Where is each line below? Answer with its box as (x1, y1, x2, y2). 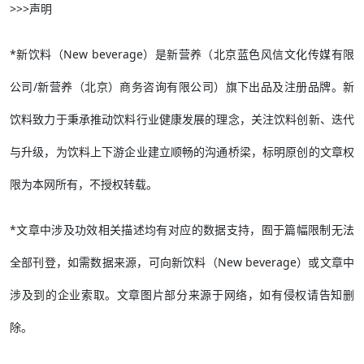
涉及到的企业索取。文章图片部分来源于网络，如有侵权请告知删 (10, 287, 354, 303)
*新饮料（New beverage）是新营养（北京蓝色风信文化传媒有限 (10, 46, 354, 63)
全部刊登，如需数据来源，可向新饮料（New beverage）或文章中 (10, 254, 354, 271)
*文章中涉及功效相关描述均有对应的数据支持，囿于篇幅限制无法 (10, 222, 354, 238)
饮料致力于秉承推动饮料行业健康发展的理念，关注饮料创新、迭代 (10, 111, 354, 128)
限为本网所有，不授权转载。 (10, 176, 158, 193)
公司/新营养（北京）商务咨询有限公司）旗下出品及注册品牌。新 (10, 79, 354, 95)
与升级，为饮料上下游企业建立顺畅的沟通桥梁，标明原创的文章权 (10, 144, 354, 160)
